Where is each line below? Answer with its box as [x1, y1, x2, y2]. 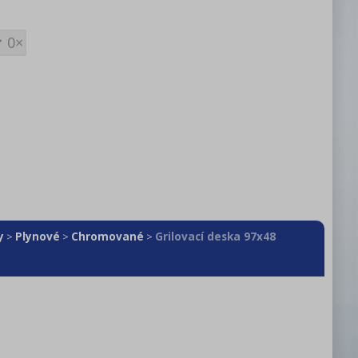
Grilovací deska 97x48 [155, 229, 276, 244]
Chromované [71, 229, 144, 244]
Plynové [15, 229, 60, 244]
